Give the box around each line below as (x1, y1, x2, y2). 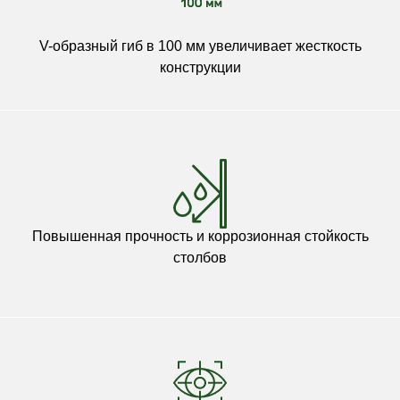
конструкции (159, 60, 241, 76)
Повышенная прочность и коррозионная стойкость (31, 229, 369, 245)
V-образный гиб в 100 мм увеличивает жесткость (38, 38, 362, 54)
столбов (173, 250, 227, 266)
